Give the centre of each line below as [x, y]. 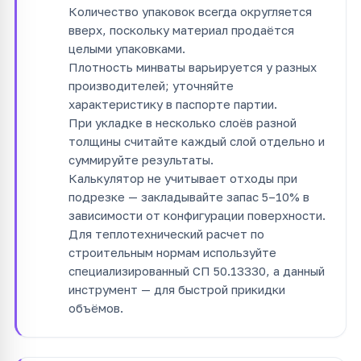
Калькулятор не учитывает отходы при [183, 178]
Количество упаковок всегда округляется [190, 11]
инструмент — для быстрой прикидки [177, 289]
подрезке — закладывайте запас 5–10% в [189, 196]
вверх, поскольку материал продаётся [181, 29]
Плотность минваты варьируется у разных [193, 66]
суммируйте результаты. [141, 159]
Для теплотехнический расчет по [166, 233]
